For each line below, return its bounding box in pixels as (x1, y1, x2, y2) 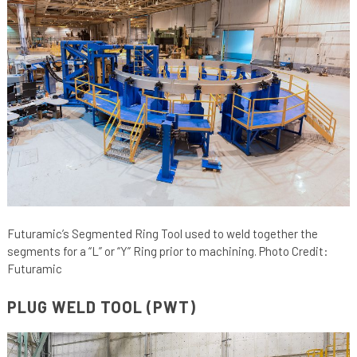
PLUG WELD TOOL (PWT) (6, 296, 196, 316)
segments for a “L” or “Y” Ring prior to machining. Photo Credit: (6, 243, 328, 258)
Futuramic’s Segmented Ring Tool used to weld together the (6, 226, 318, 241)
